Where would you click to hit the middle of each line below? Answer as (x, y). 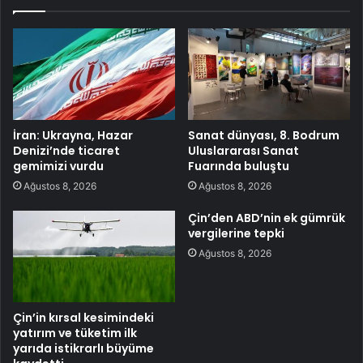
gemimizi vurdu (58, 166)
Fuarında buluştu (239, 166)
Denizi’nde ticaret (66, 150)
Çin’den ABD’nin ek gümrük (267, 218)
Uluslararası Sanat (243, 150)
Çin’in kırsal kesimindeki (83, 317)
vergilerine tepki (236, 233)
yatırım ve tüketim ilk (75, 333)
